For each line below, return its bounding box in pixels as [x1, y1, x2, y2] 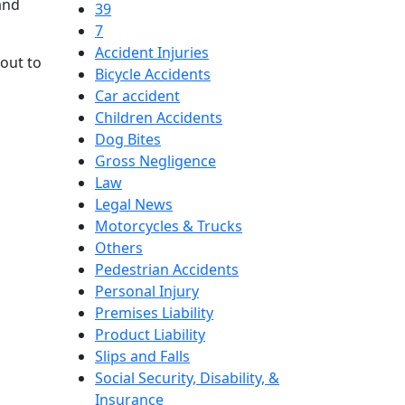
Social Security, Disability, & [95, 367, 279, 388]
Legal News [95, 193, 173, 214]
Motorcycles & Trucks [95, 215, 242, 236]
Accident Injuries [95, 42, 209, 62]
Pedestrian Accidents [95, 259, 239, 279]
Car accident [95, 85, 180, 106]
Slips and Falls [95, 345, 190, 366]
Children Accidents [95, 107, 222, 127]
